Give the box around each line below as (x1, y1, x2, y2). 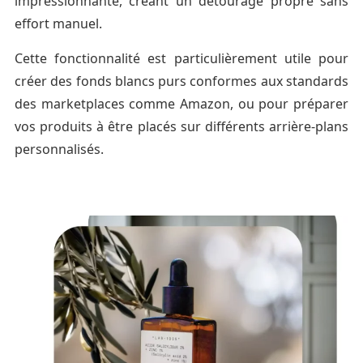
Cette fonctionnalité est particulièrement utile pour (14, 49, 349, 67)
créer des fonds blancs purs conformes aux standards (14, 71, 349, 90)
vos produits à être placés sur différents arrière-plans (14, 117, 349, 135)
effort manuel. (14, 14, 102, 32)
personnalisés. (14, 139, 104, 158)
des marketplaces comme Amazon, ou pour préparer (14, 94, 349, 113)
